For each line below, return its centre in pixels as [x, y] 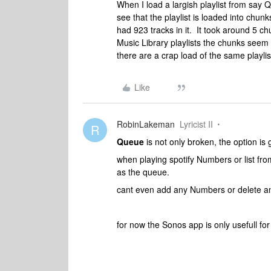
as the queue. [143, 172]
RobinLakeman [146, 124]
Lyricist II [196, 124]
